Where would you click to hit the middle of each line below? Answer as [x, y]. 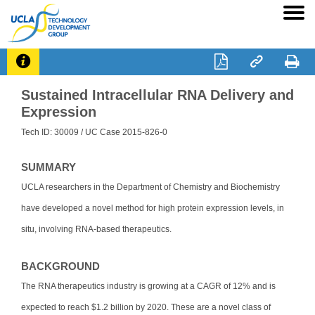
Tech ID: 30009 [51, 132]
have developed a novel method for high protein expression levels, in [153, 208]
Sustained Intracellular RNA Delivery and [157, 95]
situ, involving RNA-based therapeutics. [96, 229]
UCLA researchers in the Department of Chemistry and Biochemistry [150, 187]
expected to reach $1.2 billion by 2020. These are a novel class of [146, 307]
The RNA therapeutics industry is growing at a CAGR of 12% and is [148, 286]
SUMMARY [49, 167]
